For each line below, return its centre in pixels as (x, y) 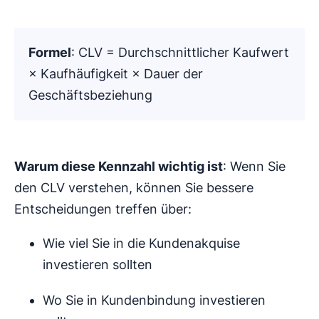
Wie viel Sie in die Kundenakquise (141, 243)
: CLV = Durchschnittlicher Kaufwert (180, 52)
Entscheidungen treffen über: (103, 209)
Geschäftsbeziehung (90, 95)
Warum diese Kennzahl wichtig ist (119, 166)
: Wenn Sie (254, 166)
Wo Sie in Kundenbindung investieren (154, 300)
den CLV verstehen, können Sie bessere (134, 187)
